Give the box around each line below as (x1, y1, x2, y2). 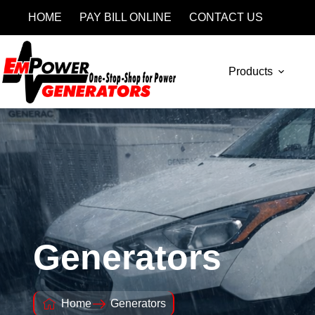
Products (229, 65, 274, 77)
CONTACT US (189, 11, 263, 23)
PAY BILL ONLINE (79, 11, 172, 23)
